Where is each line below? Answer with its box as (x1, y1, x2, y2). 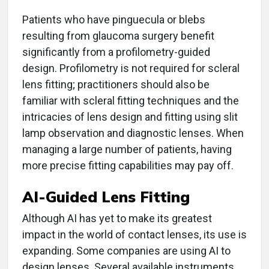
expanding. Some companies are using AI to (22, 244, 231, 258)
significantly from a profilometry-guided (22, 46, 210, 59)
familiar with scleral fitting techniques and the (22, 94, 239, 107)
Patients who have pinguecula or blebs (22, 13, 205, 26)
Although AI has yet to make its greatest (22, 212, 212, 225)
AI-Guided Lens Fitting (22, 187, 190, 207)
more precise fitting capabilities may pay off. (22, 159, 234, 172)
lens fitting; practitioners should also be (22, 78, 210, 91)
